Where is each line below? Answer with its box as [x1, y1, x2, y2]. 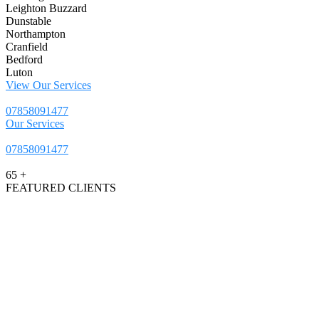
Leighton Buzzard [6, 2, 87, 15]
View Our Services [6, 79, 91, 92]
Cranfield [6, 41, 48, 53]
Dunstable [6, 15, 51, 28]
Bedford [6, 53, 43, 66]
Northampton [6, 28, 66, 41]
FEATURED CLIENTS [6, 182, 116, 194]
